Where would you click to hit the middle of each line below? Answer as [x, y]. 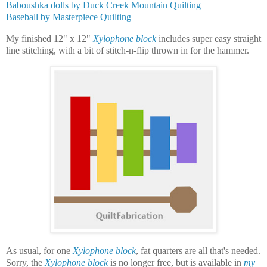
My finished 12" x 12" [49, 38]
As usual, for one [39, 251]
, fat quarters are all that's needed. [198, 251]
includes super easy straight [209, 38]
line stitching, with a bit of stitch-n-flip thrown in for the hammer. [129, 50]
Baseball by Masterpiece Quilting [69, 17]
